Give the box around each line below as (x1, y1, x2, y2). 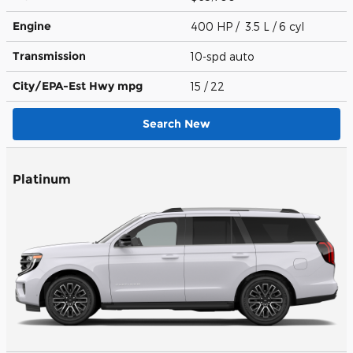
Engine (13, 18, 51, 33)
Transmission (13, 48, 86, 63)
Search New (143, 116, 210, 131)
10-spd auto (191, 49, 258, 63)
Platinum (13, 171, 71, 187)
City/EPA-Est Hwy (13, 78, 117, 93)
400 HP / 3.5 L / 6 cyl (191, 19, 307, 33)
